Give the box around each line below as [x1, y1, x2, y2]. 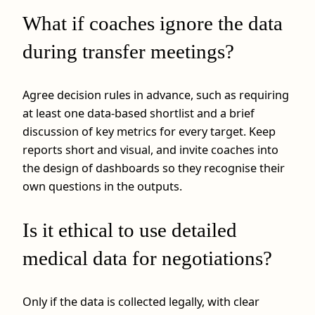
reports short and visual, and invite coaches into [22, 141, 278, 157]
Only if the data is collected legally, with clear [22, 294, 259, 310]
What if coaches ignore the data [22, 11, 283, 34]
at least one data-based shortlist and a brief [22, 105, 255, 121]
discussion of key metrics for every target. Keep [22, 123, 276, 139]
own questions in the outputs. [22, 178, 182, 194]
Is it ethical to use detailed [22, 218, 237, 241]
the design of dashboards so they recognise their [22, 160, 285, 176]
